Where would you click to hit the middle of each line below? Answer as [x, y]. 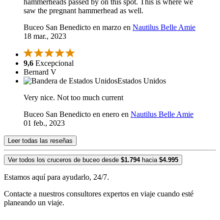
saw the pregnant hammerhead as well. [83, 11]
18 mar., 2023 [45, 36]
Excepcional [54, 63]
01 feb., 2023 [44, 123]
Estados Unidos [142, 81]
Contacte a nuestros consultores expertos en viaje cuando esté [99, 194]
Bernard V [40, 72]
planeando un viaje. [34, 203]
